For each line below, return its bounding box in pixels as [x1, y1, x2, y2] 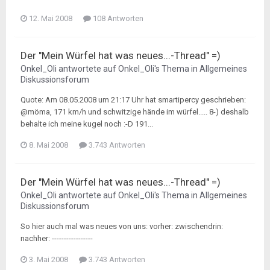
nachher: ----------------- [20, 234, 93, 243]
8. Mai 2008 [29, 140, 68, 149]
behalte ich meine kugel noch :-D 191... [20, 119, 153, 128]
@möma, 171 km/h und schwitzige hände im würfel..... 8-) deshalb [20, 107, 249, 116]
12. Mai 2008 [29, 14, 72, 23]
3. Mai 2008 [29, 255, 68, 264]
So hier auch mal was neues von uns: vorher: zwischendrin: [20, 222, 223, 231]
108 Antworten [91, 14, 143, 23]
